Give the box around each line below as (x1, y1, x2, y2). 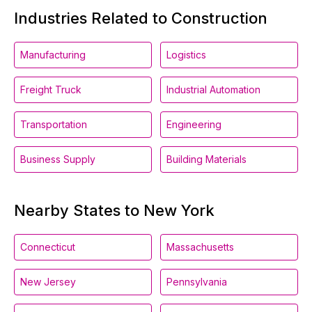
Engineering (166, 118, 221, 130)
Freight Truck (20, 84, 81, 95)
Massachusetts (166, 241, 234, 253)
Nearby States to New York (14, 201, 214, 219)
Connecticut (20, 241, 75, 253)
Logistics (166, 49, 206, 61)
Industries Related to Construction (14, 9, 267, 27)
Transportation (20, 118, 87, 130)
